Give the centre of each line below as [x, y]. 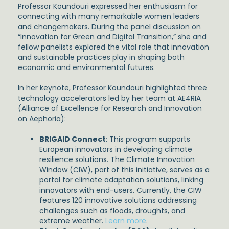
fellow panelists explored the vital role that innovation [113, 47]
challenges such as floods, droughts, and [112, 210]
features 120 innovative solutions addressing [118, 200]
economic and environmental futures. [86, 67]
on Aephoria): [42, 118]
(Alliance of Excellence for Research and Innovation [110, 108]
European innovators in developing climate [116, 149]
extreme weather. [72, 221]
